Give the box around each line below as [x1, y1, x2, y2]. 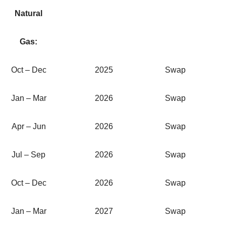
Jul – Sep [12, 150, 45, 159]
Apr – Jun [11, 122, 46, 131]
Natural [15, 9, 42, 18]
